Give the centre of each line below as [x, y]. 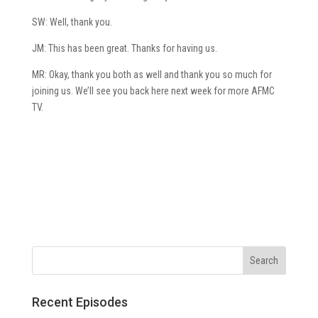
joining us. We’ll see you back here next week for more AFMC [153, 91]
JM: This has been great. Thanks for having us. [124, 48]
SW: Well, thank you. [72, 22]
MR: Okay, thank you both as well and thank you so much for [152, 74]
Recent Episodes [79, 302]
